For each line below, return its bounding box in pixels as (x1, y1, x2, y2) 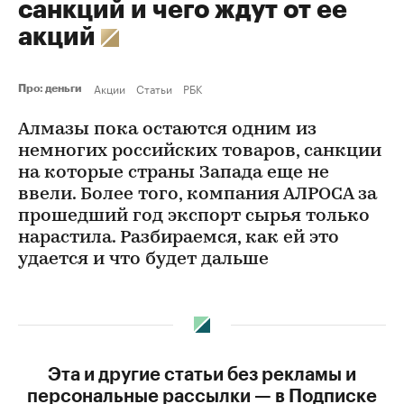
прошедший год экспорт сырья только (18, 207, 370, 225)
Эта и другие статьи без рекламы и (48, 366, 356, 384)
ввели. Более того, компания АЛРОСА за (18, 186, 377, 204)
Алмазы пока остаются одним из (18, 121, 317, 139)
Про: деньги (18, 83, 87, 94)
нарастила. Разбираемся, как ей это (18, 229, 339, 247)
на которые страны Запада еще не (18, 164, 329, 182)
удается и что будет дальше (18, 251, 269, 269)
